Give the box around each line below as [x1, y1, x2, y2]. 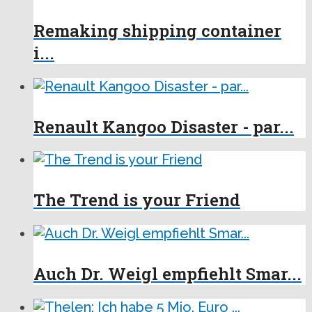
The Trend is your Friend [33, 189, 240, 212]
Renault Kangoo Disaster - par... [33, 115, 294, 138]
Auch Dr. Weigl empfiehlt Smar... [33, 263, 302, 286]
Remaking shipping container [33, 19, 281, 42]
